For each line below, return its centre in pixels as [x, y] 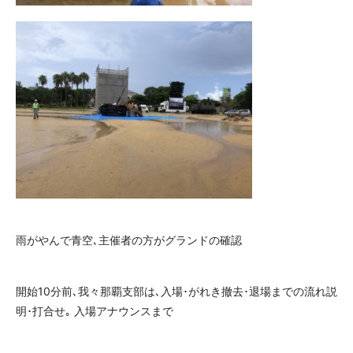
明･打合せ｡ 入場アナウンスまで [95, 311]
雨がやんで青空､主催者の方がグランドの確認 [129, 240]
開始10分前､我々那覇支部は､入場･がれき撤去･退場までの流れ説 [176, 291]
